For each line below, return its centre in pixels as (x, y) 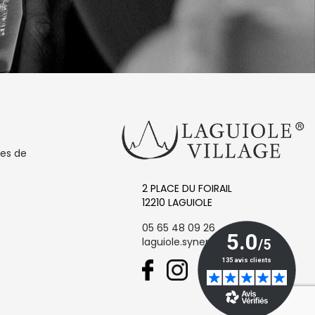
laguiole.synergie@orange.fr (210, 242)
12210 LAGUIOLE (177, 202)
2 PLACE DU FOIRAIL (187, 188)
